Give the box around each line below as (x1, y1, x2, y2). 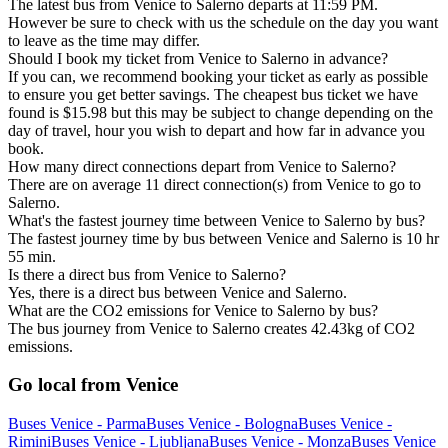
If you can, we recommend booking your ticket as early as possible (8, 67, 428, 85)
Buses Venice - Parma (8, 415, 146, 433)
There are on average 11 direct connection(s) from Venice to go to (8, 175, 421, 193)
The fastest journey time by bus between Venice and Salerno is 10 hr (8, 229, 439, 247)
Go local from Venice (8, 374, 178, 396)
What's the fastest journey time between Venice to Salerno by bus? (8, 211, 425, 229)
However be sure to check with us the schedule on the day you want (8, 13, 438, 31)
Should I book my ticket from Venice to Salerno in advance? (8, 49, 388, 67)
